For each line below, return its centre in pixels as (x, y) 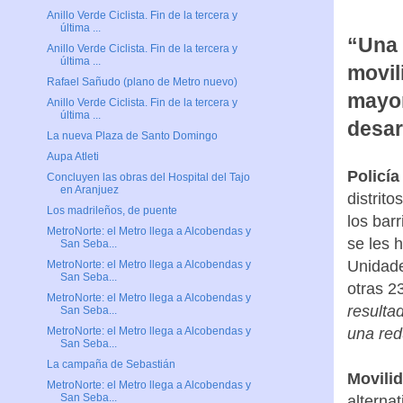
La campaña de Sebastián (111, 365)
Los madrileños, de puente (112, 211)
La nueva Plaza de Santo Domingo (132, 136)
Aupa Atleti (72, 157)
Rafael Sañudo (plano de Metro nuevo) (142, 82)
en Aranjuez (89, 190)
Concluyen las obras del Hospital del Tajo (148, 178)
